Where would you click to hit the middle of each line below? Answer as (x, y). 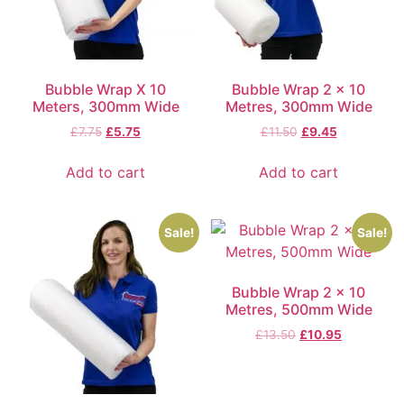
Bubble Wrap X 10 (106, 90)
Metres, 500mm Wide (298, 309)
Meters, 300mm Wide (106, 107)
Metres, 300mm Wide (298, 107)
